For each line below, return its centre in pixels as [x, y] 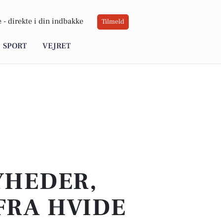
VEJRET [56, 46]
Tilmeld [113, 22]
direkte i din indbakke [46, 21]
